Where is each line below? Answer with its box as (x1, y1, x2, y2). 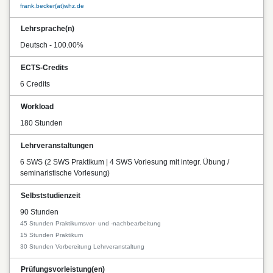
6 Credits (20, 79, 50, 88)
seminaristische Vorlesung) (20, 168, 110, 177)
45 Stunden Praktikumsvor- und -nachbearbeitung (20, 219, 161, 227)
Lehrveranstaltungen (21, 141, 93, 150)
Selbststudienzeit (21, 191, 80, 200)
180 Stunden (20, 118, 63, 127)
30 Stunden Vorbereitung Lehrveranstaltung (20, 243, 144, 250)
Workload (21, 102, 54, 111)
